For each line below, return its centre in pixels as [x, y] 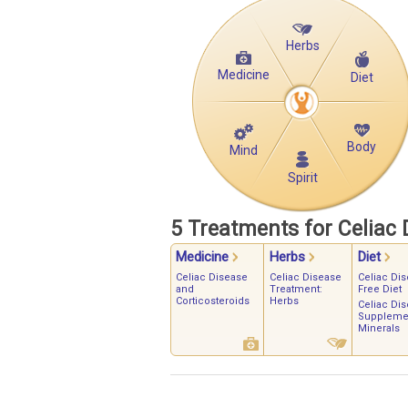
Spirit [302, 178]
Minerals [379, 329]
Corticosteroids [213, 301]
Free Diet [380, 290]
